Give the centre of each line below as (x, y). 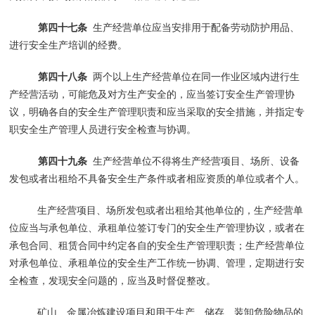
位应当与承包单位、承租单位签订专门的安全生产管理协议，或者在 (157, 227)
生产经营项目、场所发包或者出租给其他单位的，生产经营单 (171, 210)
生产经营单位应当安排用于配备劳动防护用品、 (193, 27)
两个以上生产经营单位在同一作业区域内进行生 (193, 76)
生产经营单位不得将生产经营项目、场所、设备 (193, 161)
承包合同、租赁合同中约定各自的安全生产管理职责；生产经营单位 (157, 245)
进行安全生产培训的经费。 (69, 45)
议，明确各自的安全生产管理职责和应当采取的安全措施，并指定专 (157, 111)
